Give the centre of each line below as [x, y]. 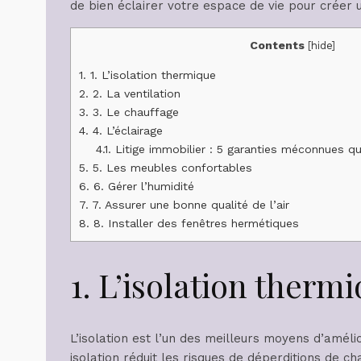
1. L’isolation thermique [151, 75]
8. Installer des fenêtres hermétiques [194, 223]
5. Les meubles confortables [170, 167]
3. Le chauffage [134, 112]
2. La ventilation [135, 93]
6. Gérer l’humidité [142, 186]
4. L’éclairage [126, 130]
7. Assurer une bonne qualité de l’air [189, 204]
